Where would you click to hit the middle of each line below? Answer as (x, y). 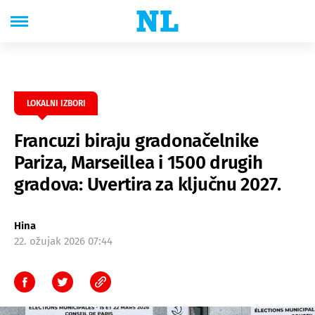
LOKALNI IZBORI (56, 103)
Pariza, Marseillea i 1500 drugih (139, 163)
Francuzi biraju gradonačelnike (137, 141)
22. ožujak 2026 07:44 (63, 241)
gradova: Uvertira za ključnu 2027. (148, 185)
